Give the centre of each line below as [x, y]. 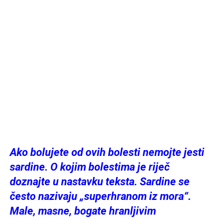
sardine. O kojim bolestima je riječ [90, 167]
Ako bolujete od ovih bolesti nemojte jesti [107, 152]
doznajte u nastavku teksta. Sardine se [100, 182]
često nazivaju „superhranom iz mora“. [100, 196]
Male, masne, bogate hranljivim [83, 211]
